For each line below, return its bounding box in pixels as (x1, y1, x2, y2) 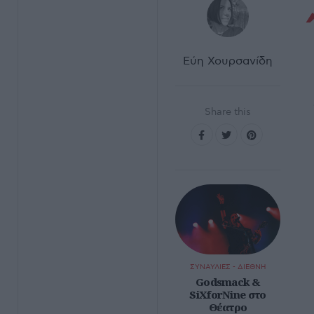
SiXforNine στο (189, 287, 266, 301)
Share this (205, 106, 251, 118)
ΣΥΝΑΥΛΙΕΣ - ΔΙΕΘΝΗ (189, 263, 266, 271)
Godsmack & (195, 275, 260, 289)
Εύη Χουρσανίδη (183, 55, 273, 68)
